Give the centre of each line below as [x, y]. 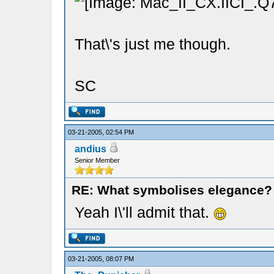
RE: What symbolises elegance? [172, 190]
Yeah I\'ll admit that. [144, 212]
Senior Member [97, 160]
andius [90, 149]
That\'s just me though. [152, 44]
